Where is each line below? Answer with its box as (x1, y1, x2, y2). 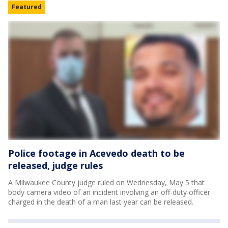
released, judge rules (8, 159, 103, 172)
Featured (12, 3, 42, 11)
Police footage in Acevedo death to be (8, 147, 185, 159)
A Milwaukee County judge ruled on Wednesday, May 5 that (8, 178, 205, 187)
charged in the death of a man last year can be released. (8, 197, 193, 207)
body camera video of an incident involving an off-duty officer (8, 187, 210, 197)
